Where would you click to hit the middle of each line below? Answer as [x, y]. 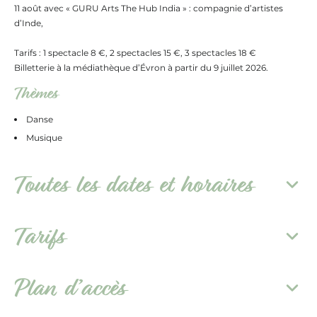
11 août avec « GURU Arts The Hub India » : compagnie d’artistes [149, 8]
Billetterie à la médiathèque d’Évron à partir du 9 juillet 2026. [141, 67]
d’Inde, [29, 23]
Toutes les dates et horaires [133, 184]
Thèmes [35, 93]
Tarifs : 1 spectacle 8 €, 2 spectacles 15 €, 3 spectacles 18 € [135, 52]
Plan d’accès [69, 288]
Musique [44, 137]
